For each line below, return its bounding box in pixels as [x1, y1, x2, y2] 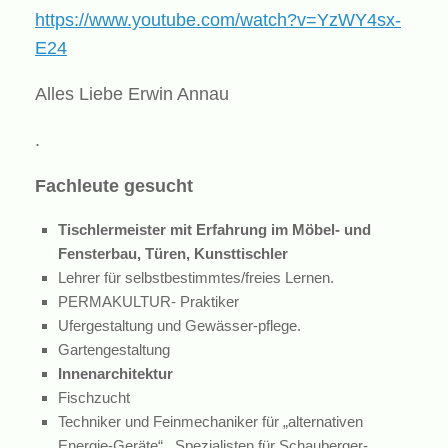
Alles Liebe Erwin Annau [35, 83, 229, 104]
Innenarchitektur [57, 364, 173, 382]
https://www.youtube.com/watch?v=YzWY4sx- [35, 9, 401, 30]
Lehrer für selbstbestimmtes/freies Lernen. [57, 268, 334, 286]
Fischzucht [57, 388, 130, 406]
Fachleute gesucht [35, 175, 193, 196]
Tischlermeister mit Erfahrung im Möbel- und [57, 220, 371, 238]
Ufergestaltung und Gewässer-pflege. [57, 316, 301, 334]
